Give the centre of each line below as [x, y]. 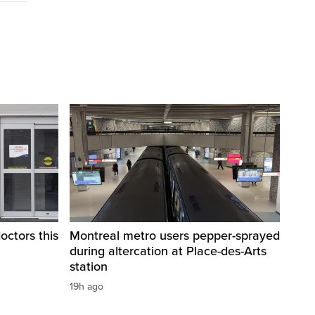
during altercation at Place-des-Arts [168, 251]
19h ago [86, 287]
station [89, 267]
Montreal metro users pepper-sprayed [175, 236]
